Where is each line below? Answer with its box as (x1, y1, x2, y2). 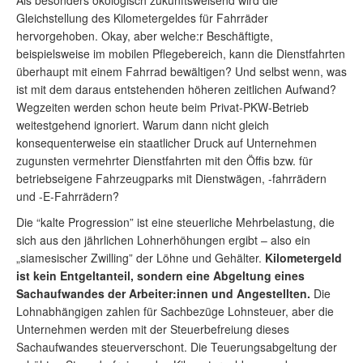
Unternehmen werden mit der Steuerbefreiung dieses (16, 321, 289, 337)
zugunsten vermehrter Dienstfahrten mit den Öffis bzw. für (16, 152, 313, 169)
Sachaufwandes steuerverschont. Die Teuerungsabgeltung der (16, 339, 337, 355)
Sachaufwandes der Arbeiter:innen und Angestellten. (16, 285, 310, 301)
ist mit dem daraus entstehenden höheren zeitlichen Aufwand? (16, 81, 336, 97)
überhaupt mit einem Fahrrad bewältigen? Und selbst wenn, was (16, 63, 347, 79)
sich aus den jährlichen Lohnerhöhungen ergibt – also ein (16, 232, 310, 248)
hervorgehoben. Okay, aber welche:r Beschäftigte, (16, 28, 273, 44)
